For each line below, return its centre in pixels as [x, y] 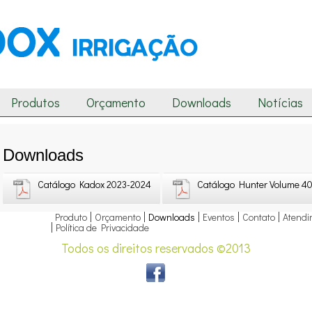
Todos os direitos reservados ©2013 [156, 248]
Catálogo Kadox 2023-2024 [94, 184]
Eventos [218, 217]
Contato [258, 217]
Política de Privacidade [102, 227]
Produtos [36, 102]
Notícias [280, 102]
